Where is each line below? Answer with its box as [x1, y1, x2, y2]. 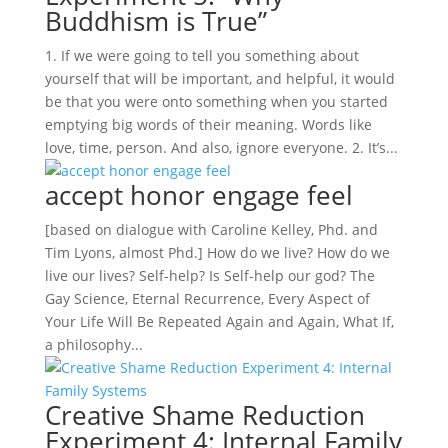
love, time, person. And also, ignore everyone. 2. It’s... [44, 138, 398, 157]
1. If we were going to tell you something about [44, 46, 359, 65]
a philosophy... [44, 335, 143, 354]
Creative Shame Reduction [44, 397, 365, 433]
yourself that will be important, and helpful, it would [44, 69, 395, 88]
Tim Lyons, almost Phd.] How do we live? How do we [44, 243, 390, 262]
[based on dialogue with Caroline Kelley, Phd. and [44, 220, 378, 239]
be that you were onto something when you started [44, 92, 388, 111]
